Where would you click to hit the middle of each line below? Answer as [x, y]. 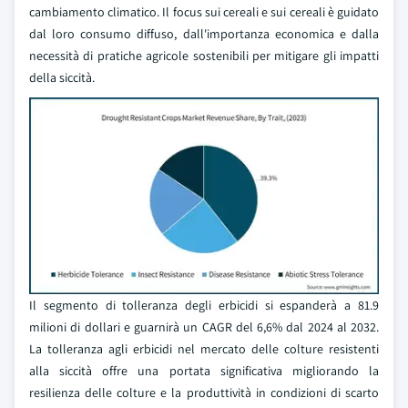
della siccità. [62, 77]
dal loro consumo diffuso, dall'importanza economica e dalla [204, 34]
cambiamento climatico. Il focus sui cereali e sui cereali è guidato [204, 12]
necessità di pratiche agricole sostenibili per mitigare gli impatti [204, 56]
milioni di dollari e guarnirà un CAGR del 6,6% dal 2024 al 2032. [204, 327]
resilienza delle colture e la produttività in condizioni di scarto [204, 393]
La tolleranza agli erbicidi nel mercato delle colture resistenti [204, 349]
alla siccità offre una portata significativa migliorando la [204, 371]
